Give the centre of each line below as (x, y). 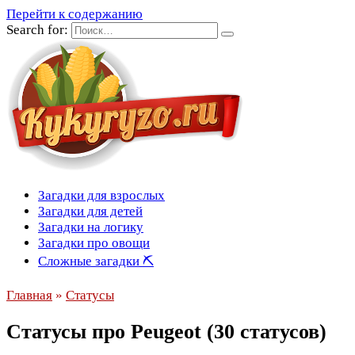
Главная (29, 295)
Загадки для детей (90, 211)
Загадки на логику (91, 227)
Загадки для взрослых (101, 195)
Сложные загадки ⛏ (96, 261)
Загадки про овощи (94, 243)
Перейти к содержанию (74, 14)
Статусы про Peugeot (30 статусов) (166, 332)
